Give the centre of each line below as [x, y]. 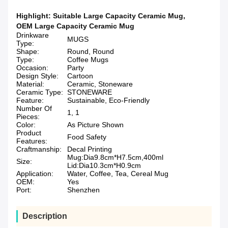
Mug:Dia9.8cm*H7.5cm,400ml [115, 158]
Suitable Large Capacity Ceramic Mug [118, 16]
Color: [26, 125]
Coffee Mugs [88, 60]
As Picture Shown [95, 125]
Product [29, 133]
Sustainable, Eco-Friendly [108, 101]
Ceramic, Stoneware [100, 84]
